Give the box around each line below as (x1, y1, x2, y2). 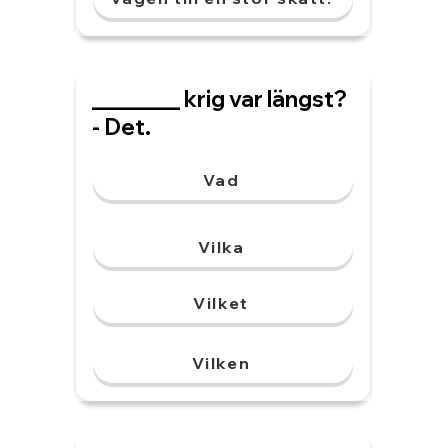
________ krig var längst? (92, 85, 347, 113)
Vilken (191, 353, 251, 373)
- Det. (92, 113, 151, 141)
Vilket (193, 293, 249, 313)
